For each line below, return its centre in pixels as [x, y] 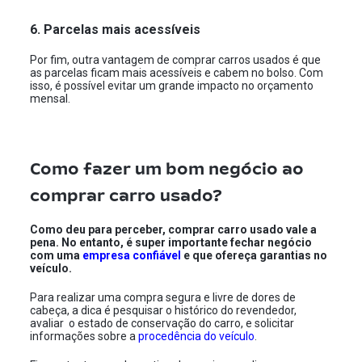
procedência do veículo [197, 336]
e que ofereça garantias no [255, 255]
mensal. [52, 99]
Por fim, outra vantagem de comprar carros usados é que [176, 60]
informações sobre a [84, 336]
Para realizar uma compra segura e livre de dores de [163, 297]
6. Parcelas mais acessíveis [117, 29]
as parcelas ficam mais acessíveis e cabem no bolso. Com [177, 73]
